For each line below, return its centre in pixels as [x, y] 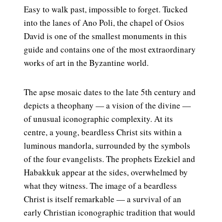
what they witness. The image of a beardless [100, 186]
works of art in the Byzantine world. [86, 63]
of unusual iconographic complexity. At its [98, 119]
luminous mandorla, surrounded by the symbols [107, 146]
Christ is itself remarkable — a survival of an [103, 199]
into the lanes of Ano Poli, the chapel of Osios [104, 23]
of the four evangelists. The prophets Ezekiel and [110, 159]
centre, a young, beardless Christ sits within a [103, 132]
